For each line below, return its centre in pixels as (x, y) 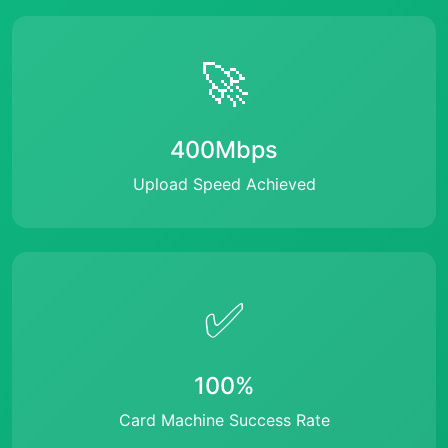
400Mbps (224, 149)
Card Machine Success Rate (224, 420)
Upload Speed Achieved (224, 184)
